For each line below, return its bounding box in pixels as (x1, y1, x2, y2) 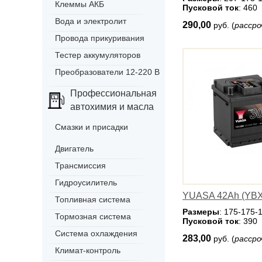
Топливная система (55, 195, 130, 204)
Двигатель (55, 144, 94, 153)
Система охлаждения (55, 229, 137, 238)
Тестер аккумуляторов (55, 50, 140, 60)
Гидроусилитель (55, 178, 117, 187)
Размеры (182, 207, 219, 216)
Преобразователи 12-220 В (55, 67, 160, 77)
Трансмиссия (55, 161, 106, 170)
